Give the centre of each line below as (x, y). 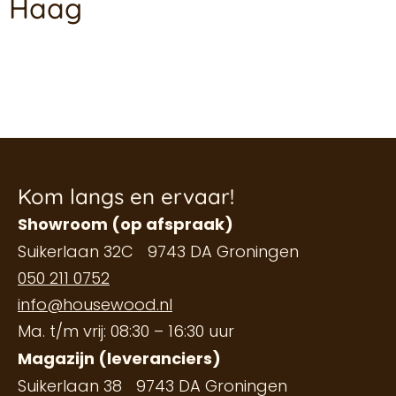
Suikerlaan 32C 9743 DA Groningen (158, 251)
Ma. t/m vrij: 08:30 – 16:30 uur (126, 331)
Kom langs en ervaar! (126, 196)
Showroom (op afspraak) (126, 224)
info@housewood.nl (95, 305)
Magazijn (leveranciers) (119, 358)
